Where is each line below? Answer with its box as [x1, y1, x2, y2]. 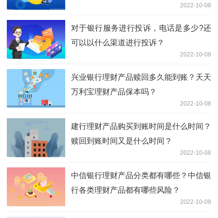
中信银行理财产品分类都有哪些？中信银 [71, 171, 211, 180]
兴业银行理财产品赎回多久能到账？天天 [71, 73, 211, 82]
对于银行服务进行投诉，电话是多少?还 [71, 24, 211, 33]
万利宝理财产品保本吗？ [71, 88, 157, 96]
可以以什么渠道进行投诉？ [71, 38, 164, 47]
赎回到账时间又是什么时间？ [71, 137, 172, 145]
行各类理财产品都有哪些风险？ [71, 186, 180, 195]
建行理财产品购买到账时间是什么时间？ [71, 122, 211, 131]
